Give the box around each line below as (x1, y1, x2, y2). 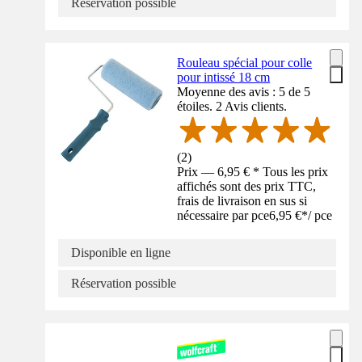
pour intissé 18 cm (177, 69, 271, 84)
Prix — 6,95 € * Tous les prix (177, 164, 329, 179)
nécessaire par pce (177, 208, 270, 222)
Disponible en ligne (71, 245, 170, 259)
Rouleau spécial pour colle (177, 55, 313, 69)
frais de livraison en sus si (177, 193, 308, 208)
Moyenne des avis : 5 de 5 (177, 84, 311, 99)
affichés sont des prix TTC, (177, 179, 317, 193)
